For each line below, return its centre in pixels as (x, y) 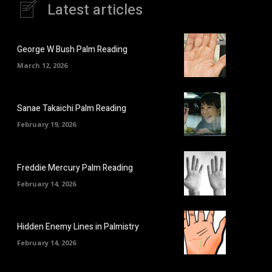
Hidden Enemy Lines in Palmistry (78, 226)
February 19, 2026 (46, 124)
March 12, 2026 (42, 66)
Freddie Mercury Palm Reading (75, 168)
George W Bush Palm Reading (72, 50)
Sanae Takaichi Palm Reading (72, 109)
